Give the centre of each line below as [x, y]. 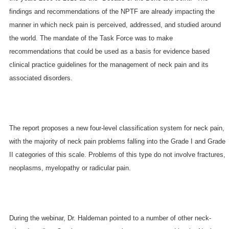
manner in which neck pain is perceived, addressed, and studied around [115, 25]
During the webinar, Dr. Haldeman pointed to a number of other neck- [110, 218]
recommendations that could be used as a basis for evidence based [109, 51]
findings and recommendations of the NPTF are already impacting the [112, 11]
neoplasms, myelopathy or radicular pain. [70, 168]
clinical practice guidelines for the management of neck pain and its [109, 64]
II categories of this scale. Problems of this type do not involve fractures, [117, 154]
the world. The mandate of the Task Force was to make [91, 38]
